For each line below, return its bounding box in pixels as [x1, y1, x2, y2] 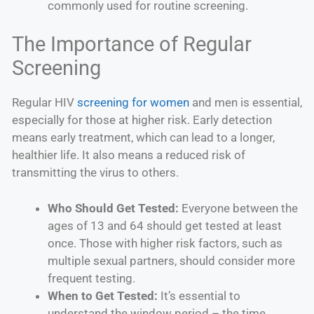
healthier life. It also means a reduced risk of [12, 148, 245, 163]
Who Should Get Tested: [48, 200, 179, 215]
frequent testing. [48, 271, 135, 285]
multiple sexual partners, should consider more [48, 253, 295, 268]
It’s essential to [158, 288, 240, 303]
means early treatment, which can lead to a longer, [12, 130, 275, 145]
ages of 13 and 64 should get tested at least [48, 218, 282, 233]
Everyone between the [179, 200, 298, 215]
